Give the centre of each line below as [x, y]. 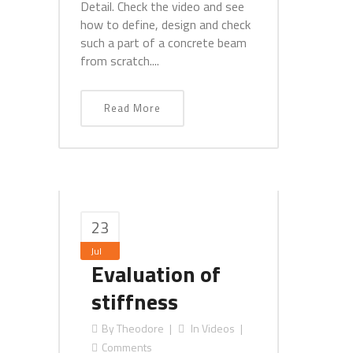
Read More [132, 108]
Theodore [140, 328]
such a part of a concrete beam [163, 43]
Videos [218, 328]
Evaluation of [156, 274]
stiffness [135, 301]
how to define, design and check [165, 24]
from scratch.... [120, 61]
